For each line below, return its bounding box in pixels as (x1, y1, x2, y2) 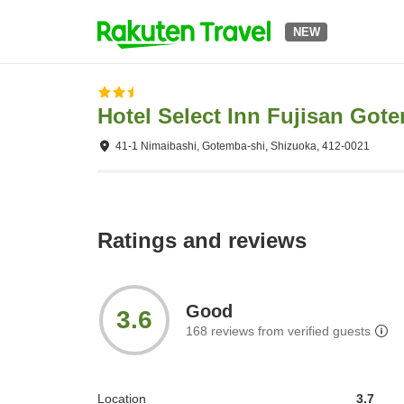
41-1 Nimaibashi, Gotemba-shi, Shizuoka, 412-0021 (115, 140, 370, 152)
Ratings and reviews (97, 228, 307, 253)
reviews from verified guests (207, 324, 371, 339)
